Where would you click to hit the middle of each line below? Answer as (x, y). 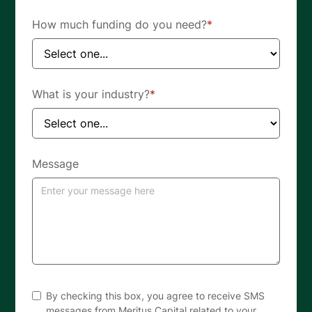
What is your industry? (91, 94)
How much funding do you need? (120, 24)
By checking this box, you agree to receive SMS (156, 295)
